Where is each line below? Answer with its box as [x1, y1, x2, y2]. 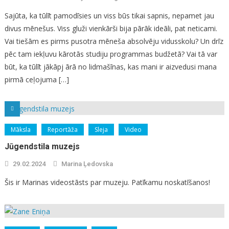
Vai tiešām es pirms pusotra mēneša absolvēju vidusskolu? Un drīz [4, 36, 223, 46]
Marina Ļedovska [61, 159, 113, 168]
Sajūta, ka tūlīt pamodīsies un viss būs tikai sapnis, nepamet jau [4, 10, 214, 20]
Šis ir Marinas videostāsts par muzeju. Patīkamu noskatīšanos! [4, 177, 210, 187]
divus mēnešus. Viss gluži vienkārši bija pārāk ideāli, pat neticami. [4, 23, 217, 33]
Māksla [10, 125, 31, 134]
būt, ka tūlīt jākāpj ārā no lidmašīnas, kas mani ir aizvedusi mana [4, 61, 217, 72]
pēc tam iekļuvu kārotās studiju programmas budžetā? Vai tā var [4, 49, 217, 59]
